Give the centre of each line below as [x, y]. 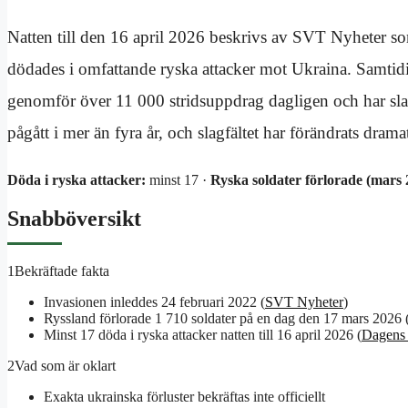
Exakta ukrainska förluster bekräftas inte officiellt [184, 397]
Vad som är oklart [65, 366]
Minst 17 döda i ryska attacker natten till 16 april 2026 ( [203, 335]
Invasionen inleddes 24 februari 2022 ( [154, 302]
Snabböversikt [74, 219]
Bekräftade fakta [62, 271]
